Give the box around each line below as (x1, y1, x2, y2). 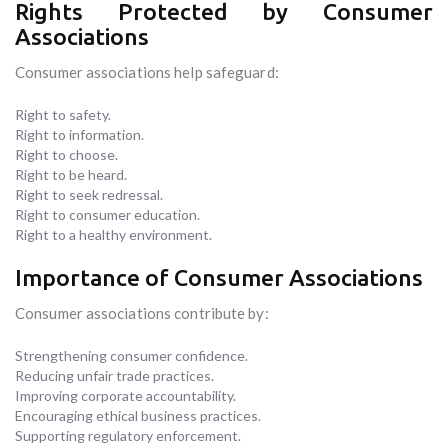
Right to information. (15, 126, 144, 144)
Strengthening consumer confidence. (15, 347, 248, 365)
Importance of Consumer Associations (15, 265, 423, 291)
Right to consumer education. (15, 206, 200, 224)
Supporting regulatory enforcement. (15, 427, 241, 445)
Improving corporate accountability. (15, 387, 236, 405)
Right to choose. (15, 146, 118, 164)
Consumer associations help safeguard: (15, 63, 279, 82)
